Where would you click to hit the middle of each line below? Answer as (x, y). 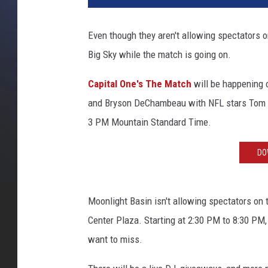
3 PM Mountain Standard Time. (150, 122)
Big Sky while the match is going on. (159, 55)
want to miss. (115, 240)
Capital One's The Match (140, 84)
